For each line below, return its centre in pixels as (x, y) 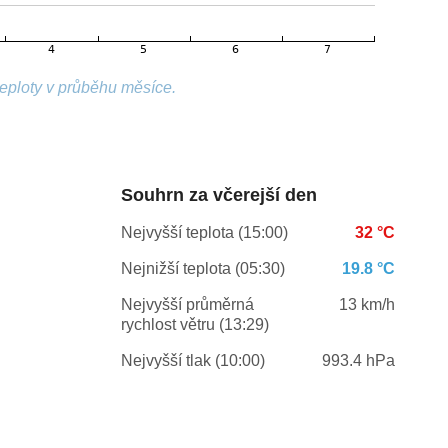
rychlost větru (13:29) (194, 325)
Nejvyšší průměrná (187, 305)
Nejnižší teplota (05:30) (202, 269)
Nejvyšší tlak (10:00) (192, 361)
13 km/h (366, 305)
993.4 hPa (358, 361)
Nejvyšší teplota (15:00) (204, 233)
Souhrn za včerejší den (218, 195)
